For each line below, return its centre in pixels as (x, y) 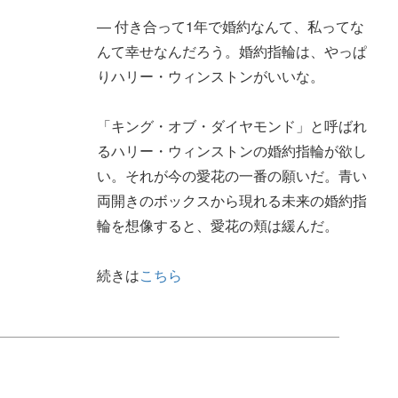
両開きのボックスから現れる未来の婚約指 (231, 200)
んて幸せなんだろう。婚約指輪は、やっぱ (231, 51)
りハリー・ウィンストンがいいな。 (210, 76)
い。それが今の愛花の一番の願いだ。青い (231, 175)
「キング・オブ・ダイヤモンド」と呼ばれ (231, 125)
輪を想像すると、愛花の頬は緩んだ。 (217, 225)
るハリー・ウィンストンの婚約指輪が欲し (231, 150)
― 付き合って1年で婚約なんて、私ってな (230, 26)
